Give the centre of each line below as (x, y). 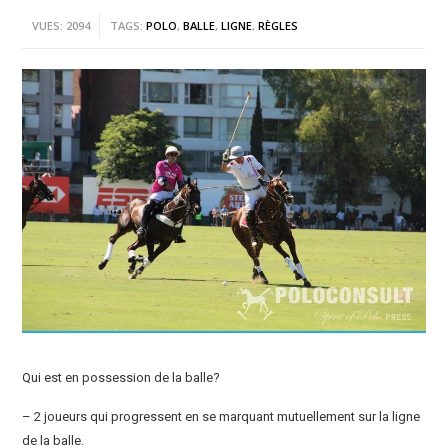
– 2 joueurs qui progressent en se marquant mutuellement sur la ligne (221, 417)
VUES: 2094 (61, 25)
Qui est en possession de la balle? (121, 378)
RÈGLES (278, 25)
